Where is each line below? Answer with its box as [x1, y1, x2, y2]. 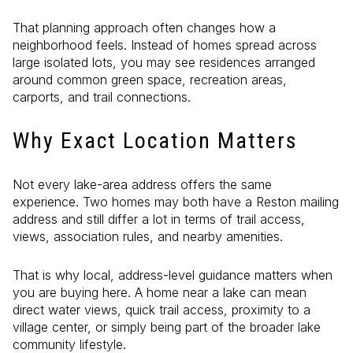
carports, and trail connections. [13, 89, 191, 106]
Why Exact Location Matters [13, 127, 298, 154]
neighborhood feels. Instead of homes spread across [13, 37, 317, 54]
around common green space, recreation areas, [13, 72, 287, 88]
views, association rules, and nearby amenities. [13, 229, 283, 245]
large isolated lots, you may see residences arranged [13, 54, 315, 71]
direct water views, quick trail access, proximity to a [13, 301, 310, 318]
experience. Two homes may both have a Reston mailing [13, 194, 339, 210]
